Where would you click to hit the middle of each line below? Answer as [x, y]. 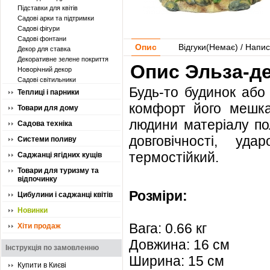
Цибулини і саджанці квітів [65, 195]
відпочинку [37, 179]
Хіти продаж [39, 226]
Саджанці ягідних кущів [60, 155]
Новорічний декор [45, 69]
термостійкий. [174, 157]
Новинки [33, 210]
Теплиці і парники [48, 92]
